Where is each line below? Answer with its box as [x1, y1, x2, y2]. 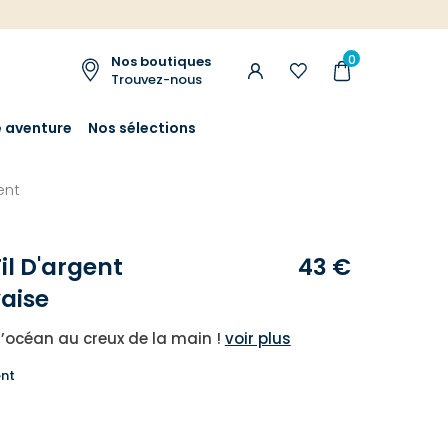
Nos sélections [88, 117, 197, 138]
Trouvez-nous [111, 70, 202, 90]
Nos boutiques [111, 52, 211, 72]
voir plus [224, 327, 291, 349]
